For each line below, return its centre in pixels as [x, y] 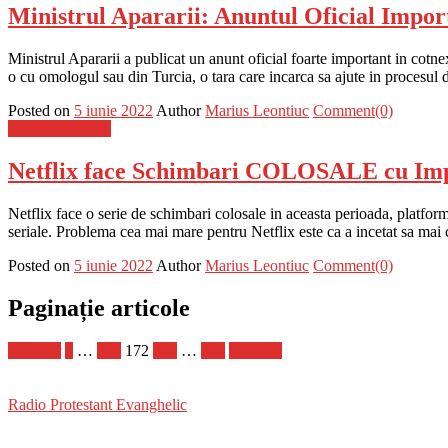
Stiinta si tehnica [59, 128]
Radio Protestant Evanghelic [97, 404]
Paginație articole [99, 307]
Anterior [34, 350]
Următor [255, 350]
